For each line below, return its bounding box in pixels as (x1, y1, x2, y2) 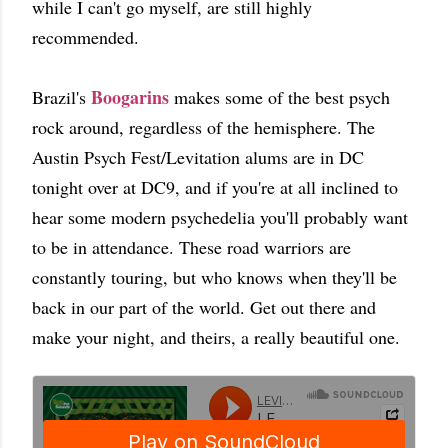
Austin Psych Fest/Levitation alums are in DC (32, 145, 364, 169)
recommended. (32, 25, 139, 49)
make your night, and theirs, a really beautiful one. (32, 325, 411, 349)
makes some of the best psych (169, 85, 390, 109)
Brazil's (32, 85, 91, 109)
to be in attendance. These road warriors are (32, 235, 351, 259)
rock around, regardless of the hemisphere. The (32, 115, 375, 139)
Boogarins (91, 84, 169, 110)
